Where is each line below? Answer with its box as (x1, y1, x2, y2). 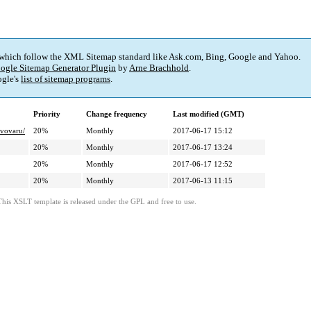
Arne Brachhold (129, 62, 189, 74)
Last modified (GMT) (173, 110, 244, 119)
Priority (33, 110, 60, 119)
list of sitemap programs (21, 74, 110, 85)
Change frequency (86, 110, 147, 119)
